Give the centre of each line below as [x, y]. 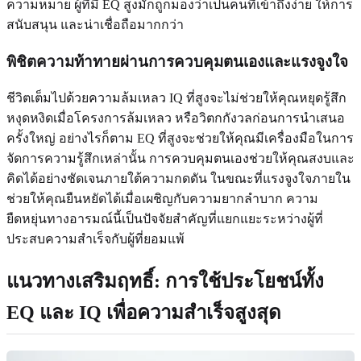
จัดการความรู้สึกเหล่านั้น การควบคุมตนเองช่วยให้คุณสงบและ [180, 159]
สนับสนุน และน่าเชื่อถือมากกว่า [95, 24]
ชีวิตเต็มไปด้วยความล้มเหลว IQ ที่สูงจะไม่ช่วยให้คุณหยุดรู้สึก [176, 98]
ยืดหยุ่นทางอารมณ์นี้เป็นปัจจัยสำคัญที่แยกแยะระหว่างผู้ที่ [165, 219]
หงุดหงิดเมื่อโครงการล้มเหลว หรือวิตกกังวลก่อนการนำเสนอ [176, 118]
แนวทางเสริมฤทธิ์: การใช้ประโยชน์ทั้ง [165, 282]
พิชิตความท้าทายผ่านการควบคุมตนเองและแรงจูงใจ [177, 61]
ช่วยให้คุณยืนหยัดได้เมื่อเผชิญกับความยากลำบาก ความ [162, 199]
